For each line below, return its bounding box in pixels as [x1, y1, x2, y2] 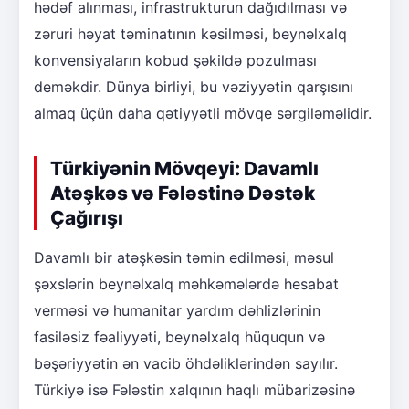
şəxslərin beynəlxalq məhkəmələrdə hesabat [34, 274, 339, 293]
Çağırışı [50, 205, 123, 229]
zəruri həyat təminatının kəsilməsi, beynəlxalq [34, 24, 347, 43]
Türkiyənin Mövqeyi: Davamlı [50, 156, 319, 180]
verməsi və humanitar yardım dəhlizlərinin [34, 300, 320, 320]
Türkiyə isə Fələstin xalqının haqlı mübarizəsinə [34, 380, 355, 399]
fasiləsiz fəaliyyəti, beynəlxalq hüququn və [34, 327, 325, 346]
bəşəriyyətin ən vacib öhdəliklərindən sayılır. [34, 353, 338, 372]
